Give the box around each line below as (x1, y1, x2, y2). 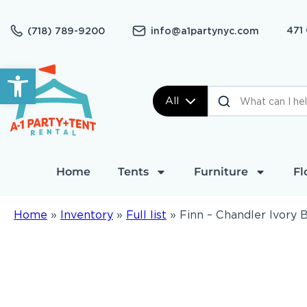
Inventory (60, 208, 113, 221)
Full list (126, 208, 167, 221)
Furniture (193, 165, 248, 178)
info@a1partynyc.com (151, 25, 259, 36)
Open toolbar (6, 61, 85, 88)
